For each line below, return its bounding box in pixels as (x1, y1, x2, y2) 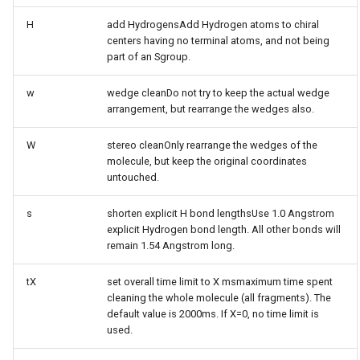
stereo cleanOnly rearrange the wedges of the (107, 139, 317, 151)
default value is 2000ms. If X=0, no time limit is (107, 308, 319, 320)
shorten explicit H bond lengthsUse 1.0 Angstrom (107, 207, 334, 219)
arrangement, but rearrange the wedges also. (107, 103, 314, 115)
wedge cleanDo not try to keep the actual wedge (107, 87, 329, 99)
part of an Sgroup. (107, 51, 190, 63)
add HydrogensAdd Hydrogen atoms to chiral (107, 18, 319, 31)
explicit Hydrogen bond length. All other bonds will (107, 223, 341, 235)
